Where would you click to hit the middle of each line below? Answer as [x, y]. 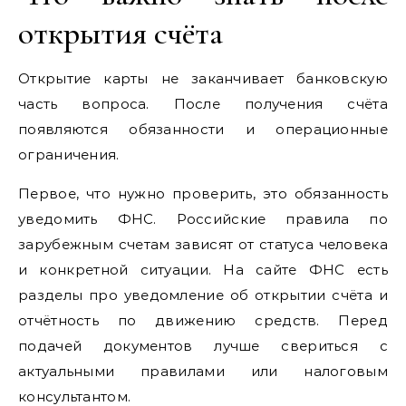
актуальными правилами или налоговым [203, 371]
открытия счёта [121, 33]
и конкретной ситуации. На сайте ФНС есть [203, 269]
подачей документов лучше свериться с [203, 345]
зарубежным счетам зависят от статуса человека [203, 244]
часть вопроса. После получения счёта [203, 103]
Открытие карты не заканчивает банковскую [203, 78]
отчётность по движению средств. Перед [203, 320]
